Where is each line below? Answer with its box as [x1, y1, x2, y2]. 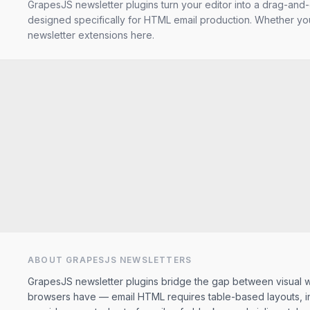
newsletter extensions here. [28, 29, 154, 41]
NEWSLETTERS [120, 255, 192, 265]
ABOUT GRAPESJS [28, 255, 120, 265]
